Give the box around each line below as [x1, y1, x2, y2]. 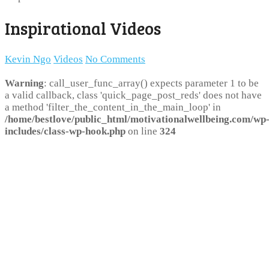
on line [125, 125, 160, 138]
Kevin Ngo [5, 53, 51, 65]
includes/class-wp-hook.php [5, 125, 125, 138]
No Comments [85, 53, 145, 65]
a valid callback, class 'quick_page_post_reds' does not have [5, 89, 262, 101]
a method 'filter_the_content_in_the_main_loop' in [5, 101, 221, 113]
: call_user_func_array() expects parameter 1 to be [44, 77, 259, 89]
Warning [5, 77, 44, 89]
